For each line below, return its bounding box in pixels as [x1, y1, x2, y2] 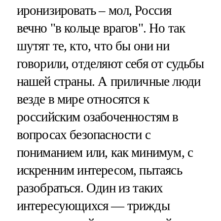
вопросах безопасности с [16, 127, 150, 142]
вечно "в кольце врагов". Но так [16, 20, 185, 36]
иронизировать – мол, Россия [16, 2, 172, 18]
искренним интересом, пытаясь [16, 162, 182, 178]
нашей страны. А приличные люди [16, 74, 201, 89]
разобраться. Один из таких [16, 180, 163, 195]
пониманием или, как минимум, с [16, 145, 193, 160]
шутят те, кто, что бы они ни [16, 38, 169, 53]
